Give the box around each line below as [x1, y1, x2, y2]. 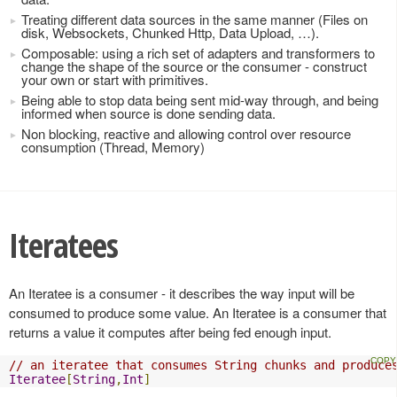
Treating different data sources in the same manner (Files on [21, 10, 368, 28]
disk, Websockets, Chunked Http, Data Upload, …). [21, 23, 319, 42]
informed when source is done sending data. [21, 104, 276, 122]
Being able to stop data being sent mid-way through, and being [21, 90, 378, 109]
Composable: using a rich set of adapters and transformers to [21, 43, 375, 62]
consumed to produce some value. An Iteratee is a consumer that [9, 302, 386, 322]
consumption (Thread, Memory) [21, 137, 205, 156]
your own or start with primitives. [21, 70, 208, 89]
